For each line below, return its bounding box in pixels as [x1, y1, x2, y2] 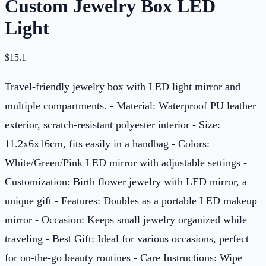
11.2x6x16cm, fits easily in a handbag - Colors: [5, 137, 210, 150]
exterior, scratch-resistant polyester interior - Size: [5, 118, 220, 131]
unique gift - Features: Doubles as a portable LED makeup [5, 194, 257, 207]
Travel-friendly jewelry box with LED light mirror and [5, 80, 240, 93]
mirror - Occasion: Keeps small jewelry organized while [5, 213, 247, 226]
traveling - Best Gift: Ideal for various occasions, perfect [5, 232, 249, 245]
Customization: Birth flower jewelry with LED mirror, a [5, 175, 247, 188]
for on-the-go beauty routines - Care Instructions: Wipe [5, 251, 242, 264]
